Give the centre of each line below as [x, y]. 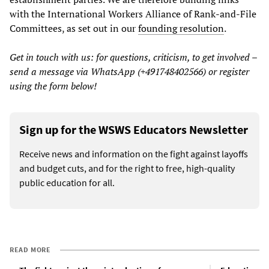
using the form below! [53, 86]
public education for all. [67, 182]
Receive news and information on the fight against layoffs [134, 153]
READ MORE [30, 249]
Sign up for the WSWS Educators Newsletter [134, 129]
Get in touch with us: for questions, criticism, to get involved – [133, 57]
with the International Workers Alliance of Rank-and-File [133, 14]
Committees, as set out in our [74, 28]
